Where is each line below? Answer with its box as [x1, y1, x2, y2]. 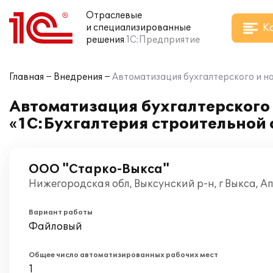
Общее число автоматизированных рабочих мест [29, 251, 218, 259]
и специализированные [86, 23, 191, 33]
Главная [9, 72, 44, 82]
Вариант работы [29, 208, 93, 216]
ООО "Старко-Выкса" [29, 162, 169, 177]
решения [86, 35, 124, 45]
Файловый [29, 221, 82, 233]
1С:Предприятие [126, 35, 200, 45]
